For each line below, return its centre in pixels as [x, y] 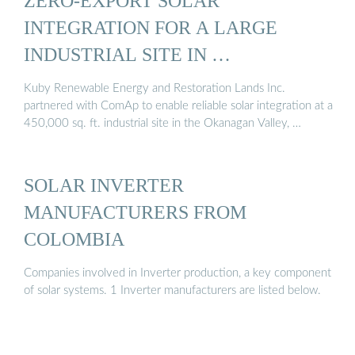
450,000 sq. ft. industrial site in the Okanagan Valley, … [162, 124]
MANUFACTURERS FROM [135, 212]
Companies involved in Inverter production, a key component [177, 273]
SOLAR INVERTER [104, 185]
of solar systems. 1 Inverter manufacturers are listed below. [172, 291]
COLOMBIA [74, 239]
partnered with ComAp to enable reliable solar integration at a [178, 106]
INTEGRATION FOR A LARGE [151, 27]
